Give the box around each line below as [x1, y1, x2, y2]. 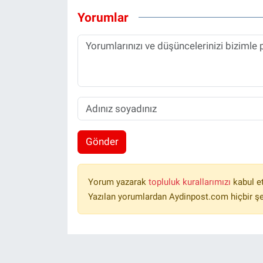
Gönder [85, 136, 119, 148]
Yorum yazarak [87, 176, 149, 187]
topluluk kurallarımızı [148, 176, 233, 187]
